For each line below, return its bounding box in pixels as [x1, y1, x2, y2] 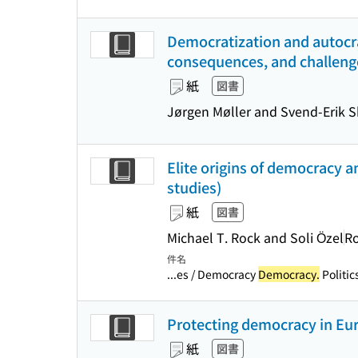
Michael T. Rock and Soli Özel [167, 227, 344, 247]
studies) [167, 177, 221, 197]
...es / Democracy [167, 266, 258, 282]
